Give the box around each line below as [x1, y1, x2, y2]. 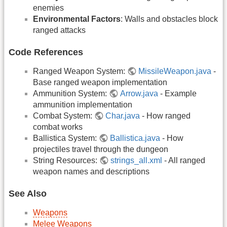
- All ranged [162, 156, 206, 165]
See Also [9, 188, 47, 199]
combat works [33, 123, 83, 132]
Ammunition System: [33, 89, 109, 98]
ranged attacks [33, 25, 86, 34]
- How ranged [140, 111, 191, 121]
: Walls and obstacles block [121, 14, 218, 23]
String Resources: [33, 156, 99, 165]
